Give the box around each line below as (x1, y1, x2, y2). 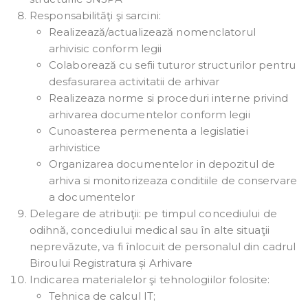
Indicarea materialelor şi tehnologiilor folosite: (30, 273, 269, 287)
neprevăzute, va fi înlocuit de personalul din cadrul (30, 240, 296, 254)
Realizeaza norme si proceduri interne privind (49, 91, 289, 105)
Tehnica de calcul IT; (49, 289, 156, 303)
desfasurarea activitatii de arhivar (49, 75, 220, 89)
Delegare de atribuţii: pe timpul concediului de (30, 207, 277, 221)
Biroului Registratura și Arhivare (30, 256, 193, 270)
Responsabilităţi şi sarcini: (30, 9, 161, 23)
